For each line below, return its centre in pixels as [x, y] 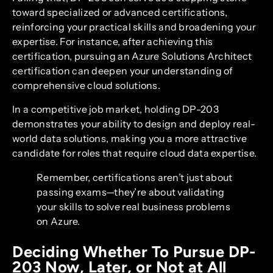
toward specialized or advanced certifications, [120, 12]
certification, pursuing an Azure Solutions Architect [132, 56]
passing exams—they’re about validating [131, 192]
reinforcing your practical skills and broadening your [134, 27]
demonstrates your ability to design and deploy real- [134, 123]
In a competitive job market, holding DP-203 [115, 109]
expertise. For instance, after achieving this [113, 42]
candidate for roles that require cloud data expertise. [135, 153]
